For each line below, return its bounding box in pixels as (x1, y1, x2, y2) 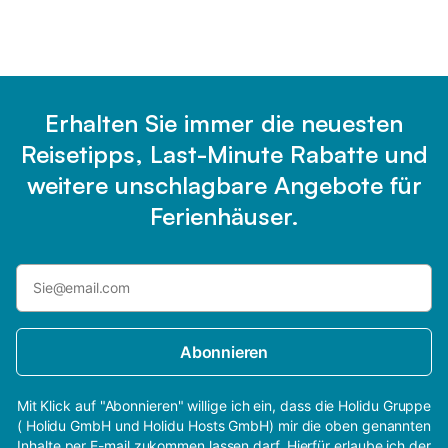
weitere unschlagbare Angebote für (26, 169, 422, 200)
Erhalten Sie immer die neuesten (45, 107, 403, 138)
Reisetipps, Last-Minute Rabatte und (20, 138, 428, 169)
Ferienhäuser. (149, 200, 299, 231)
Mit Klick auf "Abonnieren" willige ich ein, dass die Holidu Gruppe (16, 396, 432, 414)
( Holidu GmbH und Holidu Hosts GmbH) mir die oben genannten (16, 416, 432, 434)
